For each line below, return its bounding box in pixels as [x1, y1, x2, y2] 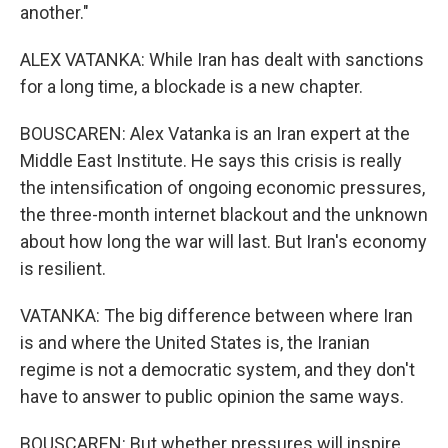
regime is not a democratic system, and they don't [20, 359, 415, 380]
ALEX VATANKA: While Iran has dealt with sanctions [20, 49, 424, 70]
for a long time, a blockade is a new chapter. [20, 76, 363, 97]
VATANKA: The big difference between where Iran [20, 305, 413, 326]
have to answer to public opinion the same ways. [20, 386, 404, 407]
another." [20, 2, 89, 23]
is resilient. [20, 258, 106, 279]
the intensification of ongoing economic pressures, [20, 177, 425, 198]
